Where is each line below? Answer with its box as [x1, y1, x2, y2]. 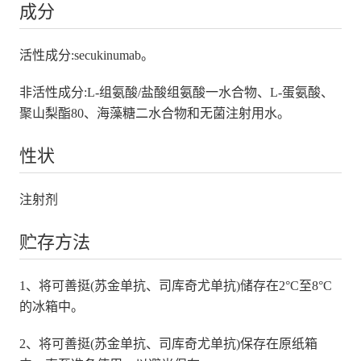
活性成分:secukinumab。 [19, 48, 154, 62]
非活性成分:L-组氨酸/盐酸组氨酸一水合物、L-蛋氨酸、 [19, 85, 334, 99]
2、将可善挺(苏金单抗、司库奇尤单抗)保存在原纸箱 [19, 336, 317, 351]
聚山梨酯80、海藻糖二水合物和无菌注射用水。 [19, 106, 290, 120]
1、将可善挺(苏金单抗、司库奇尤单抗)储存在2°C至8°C [19, 278, 332, 293]
